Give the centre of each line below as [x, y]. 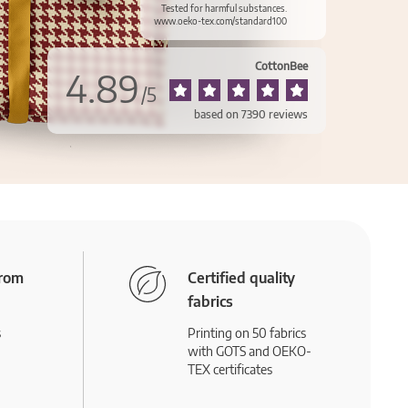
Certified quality [241, 278]
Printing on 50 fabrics [246, 333]
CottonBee [281, 66]
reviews [287, 114]
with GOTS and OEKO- [249, 351]
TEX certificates [229, 369]
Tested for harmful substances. [224, 8]
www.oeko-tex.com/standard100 [220, 21]
